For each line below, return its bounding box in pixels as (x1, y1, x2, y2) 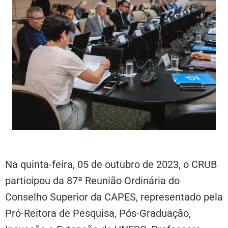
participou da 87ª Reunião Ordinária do (5, 174, 180, 187)
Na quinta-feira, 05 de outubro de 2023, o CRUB (5, 158, 217, 170)
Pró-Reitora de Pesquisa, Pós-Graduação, (5, 207, 191, 219)
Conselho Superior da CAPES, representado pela (5, 190, 223, 203)
